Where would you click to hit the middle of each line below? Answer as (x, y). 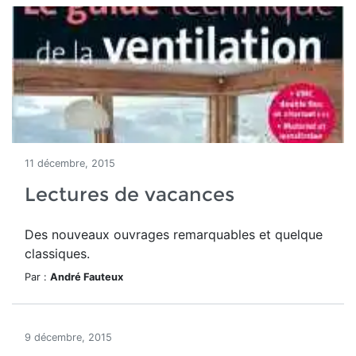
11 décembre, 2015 (70, 163)
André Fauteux (87, 277)
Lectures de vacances (130, 194)
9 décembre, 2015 (68, 337)
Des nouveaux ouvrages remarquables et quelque (174, 234)
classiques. (57, 253)
